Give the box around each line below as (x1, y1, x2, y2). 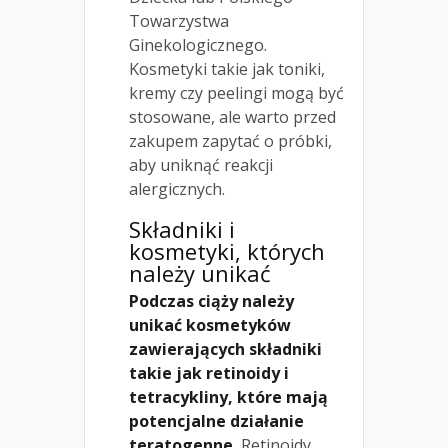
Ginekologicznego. (129, 34, 267, 57)
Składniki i (129, 214, 235, 245)
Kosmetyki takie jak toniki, (129, 58, 325, 81)
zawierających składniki (129, 338, 322, 361)
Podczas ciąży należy (129, 290, 294, 313)
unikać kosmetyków (129, 314, 291, 337)
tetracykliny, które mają (129, 386, 328, 409)
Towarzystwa (129, 10, 229, 33)
